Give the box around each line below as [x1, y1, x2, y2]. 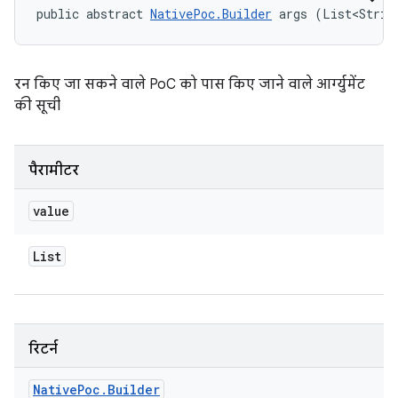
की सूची [14, 97, 60, 115]
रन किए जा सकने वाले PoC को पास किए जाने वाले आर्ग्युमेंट [14, 76, 365, 93]
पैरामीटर [28, 162, 79, 179]
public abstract [36, 5, 150, 22]
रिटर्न [28, 340, 58, 358]
